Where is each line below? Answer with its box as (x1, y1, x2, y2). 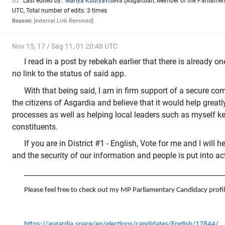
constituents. (12, 122, 58, 132)
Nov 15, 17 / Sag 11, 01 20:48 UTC (12, 42, 118, 50)
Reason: (12, 17, 32, 24)
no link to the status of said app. (12, 69, 126, 79)
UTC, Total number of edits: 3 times (12, 7, 107, 14)
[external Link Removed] (32, 17, 93, 24)
